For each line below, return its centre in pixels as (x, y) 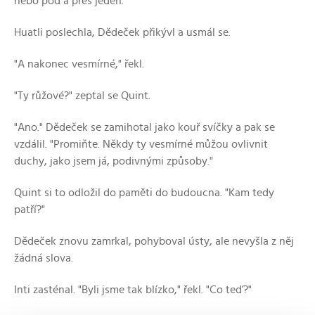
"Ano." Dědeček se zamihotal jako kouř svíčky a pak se (144, 127)
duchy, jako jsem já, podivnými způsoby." (114, 161)
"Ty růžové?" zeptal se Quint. (82, 96)
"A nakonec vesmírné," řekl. (79, 64)
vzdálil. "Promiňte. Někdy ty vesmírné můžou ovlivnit (141, 144)
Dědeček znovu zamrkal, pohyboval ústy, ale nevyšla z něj (154, 241)
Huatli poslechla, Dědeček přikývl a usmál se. (122, 32)
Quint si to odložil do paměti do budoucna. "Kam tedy (144, 193)
